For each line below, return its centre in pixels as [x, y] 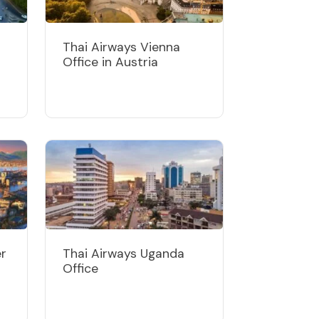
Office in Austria [110, 62]
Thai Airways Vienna [121, 47]
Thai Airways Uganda [124, 253]
